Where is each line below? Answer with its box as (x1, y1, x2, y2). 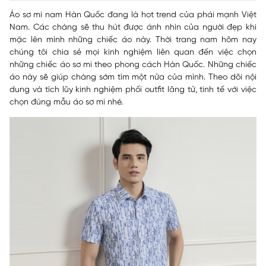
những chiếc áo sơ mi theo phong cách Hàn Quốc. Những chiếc (9, 61, 256, 69)
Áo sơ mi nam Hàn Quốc (9, 11, 105, 20)
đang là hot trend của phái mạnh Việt (104, 11, 257, 20)
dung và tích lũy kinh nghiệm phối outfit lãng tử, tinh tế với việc (9, 85, 256, 94)
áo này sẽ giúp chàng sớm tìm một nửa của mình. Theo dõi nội (9, 73, 256, 82)
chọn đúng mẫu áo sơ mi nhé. (9, 98, 123, 107)
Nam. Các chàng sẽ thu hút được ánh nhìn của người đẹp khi (9, 23, 256, 32)
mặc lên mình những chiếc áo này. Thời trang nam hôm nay (9, 36, 256, 45)
